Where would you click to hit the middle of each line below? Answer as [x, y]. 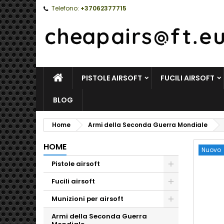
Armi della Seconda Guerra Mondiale [148, 125]
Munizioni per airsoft [87, 199]
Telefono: [65, 8]
